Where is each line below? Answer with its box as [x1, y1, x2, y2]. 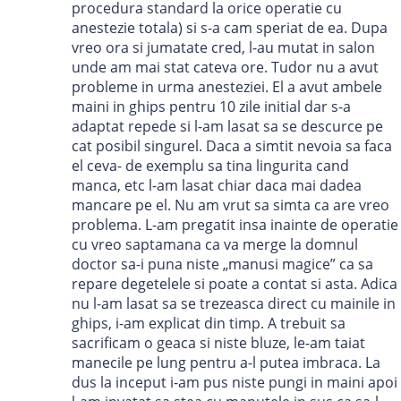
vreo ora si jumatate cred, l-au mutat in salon [72, 38, 375, 58]
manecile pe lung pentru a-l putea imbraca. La [72, 353, 380, 373]
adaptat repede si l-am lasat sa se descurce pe [72, 116, 383, 137]
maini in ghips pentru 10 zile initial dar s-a [72, 97, 351, 117]
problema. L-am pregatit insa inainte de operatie [72, 215, 398, 235]
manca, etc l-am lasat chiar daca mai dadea [72, 175, 362, 196]
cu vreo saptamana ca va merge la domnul [72, 235, 358, 255]
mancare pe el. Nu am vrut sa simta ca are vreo [72, 195, 389, 216]
